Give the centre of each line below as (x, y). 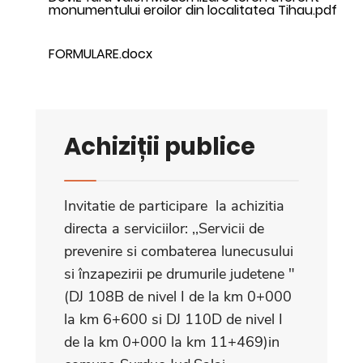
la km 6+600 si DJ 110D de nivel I (173, 319)
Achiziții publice (160, 146)
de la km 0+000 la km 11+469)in (172, 342)
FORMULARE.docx (100, 53)
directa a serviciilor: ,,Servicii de (164, 228)
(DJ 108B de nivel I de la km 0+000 (178, 296)
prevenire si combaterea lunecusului (179, 251)
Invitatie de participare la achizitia (174, 205)
